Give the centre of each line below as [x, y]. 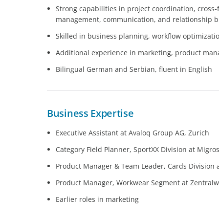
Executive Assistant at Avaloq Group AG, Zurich [132, 133]
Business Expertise [90, 113]
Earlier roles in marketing [97, 199]
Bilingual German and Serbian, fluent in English [134, 69]
